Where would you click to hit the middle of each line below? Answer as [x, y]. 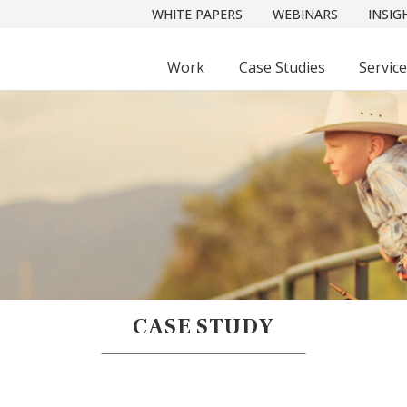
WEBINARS [306, 14]
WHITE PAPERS [198, 14]
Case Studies [282, 68]
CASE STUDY [203, 326]
